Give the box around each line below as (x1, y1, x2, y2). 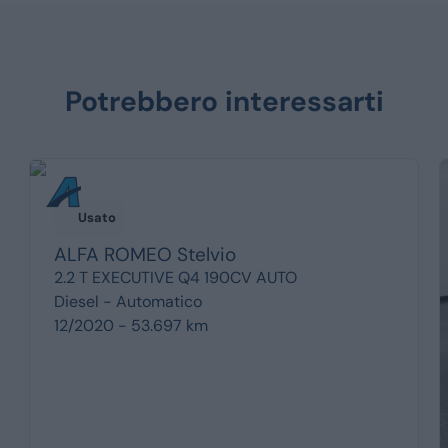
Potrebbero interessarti (64, 83, 384, 121)
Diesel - (53, 290, 116, 312)
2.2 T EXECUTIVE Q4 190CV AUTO (53, 266, 297, 288)
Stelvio (176, 241, 236, 267)
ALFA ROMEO (53, 241, 172, 267)
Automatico (115, 290, 202, 312)
